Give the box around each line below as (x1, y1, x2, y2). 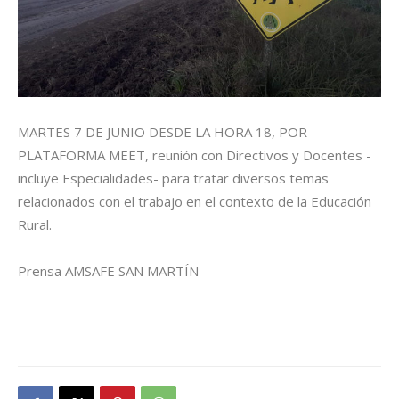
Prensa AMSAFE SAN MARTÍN (18, 261, 199, 280)
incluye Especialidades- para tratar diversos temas (18, 168, 329, 187)
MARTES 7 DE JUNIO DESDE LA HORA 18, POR (18, 122, 307, 141)
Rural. (18, 215, 52, 233)
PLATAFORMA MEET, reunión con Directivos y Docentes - (18, 145, 371, 164)
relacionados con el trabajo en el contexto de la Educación (18, 191, 371, 210)
